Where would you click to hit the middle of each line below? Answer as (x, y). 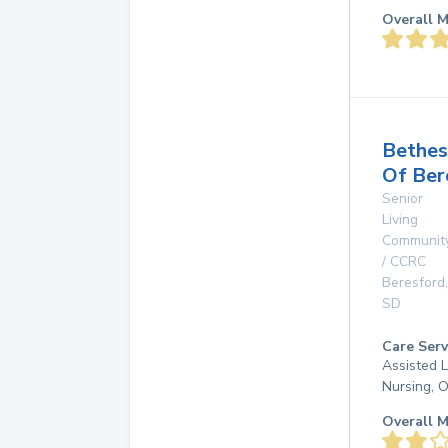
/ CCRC (404, 261)
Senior (402, 198)
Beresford (413, 282)
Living (400, 219)
